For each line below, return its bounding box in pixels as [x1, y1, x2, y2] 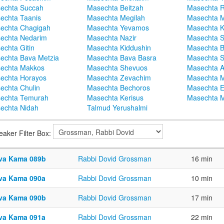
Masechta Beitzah [87, 2, 143, 13]
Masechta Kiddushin [87, 42, 151, 53]
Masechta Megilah [87, 12, 145, 23]
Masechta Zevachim [87, 72, 151, 83]
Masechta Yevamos [87, 22, 149, 33]
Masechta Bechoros [87, 82, 150, 93]
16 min [191, 153, 212, 164]
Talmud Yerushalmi [87, 102, 147, 113]
